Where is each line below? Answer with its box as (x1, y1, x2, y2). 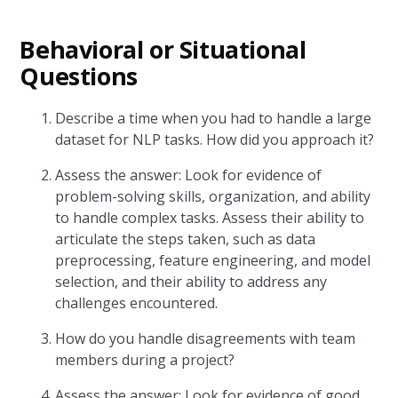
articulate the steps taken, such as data (55, 229, 316, 249)
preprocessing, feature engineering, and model (55, 251, 371, 270)
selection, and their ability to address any (55, 272, 328, 291)
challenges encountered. (55, 293, 219, 313)
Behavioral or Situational (20, 33, 306, 66)
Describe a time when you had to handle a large (55, 108, 372, 128)
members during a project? (55, 350, 235, 370)
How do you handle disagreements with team (55, 329, 356, 348)
